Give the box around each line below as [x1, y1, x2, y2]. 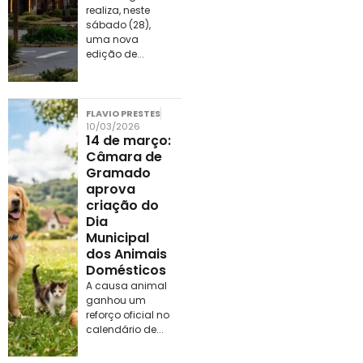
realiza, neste [85, 3, 150, 18]
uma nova [85, 32, 139, 47]
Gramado [85, 163, 151, 182]
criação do [85, 195, 159, 215]
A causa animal [85, 278, 167, 293]
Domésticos [85, 260, 166, 280]
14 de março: [85, 130, 171, 150]
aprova [85, 179, 135, 199]
